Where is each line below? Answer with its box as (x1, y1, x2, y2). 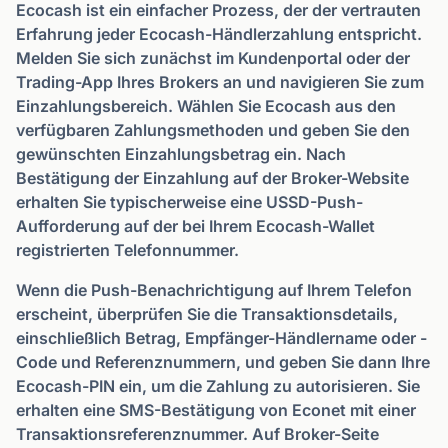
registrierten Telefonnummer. (16, 240, 239, 260)
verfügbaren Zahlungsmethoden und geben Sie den (16, 120, 410, 140)
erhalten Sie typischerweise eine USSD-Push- (16, 192, 363, 212)
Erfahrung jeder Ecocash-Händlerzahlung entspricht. (16, 24, 422, 44)
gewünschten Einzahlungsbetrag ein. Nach (16, 144, 346, 164)
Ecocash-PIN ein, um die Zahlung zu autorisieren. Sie (16, 376, 420, 396)
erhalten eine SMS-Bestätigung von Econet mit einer (16, 400, 416, 420)
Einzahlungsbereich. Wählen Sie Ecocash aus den (16, 96, 396, 116)
